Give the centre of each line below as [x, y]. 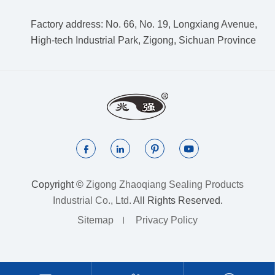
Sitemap [95, 220]
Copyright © [59, 185]
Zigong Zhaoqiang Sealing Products [165, 185]
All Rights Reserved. [177, 201]
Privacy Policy [167, 220]
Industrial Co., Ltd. [92, 201]
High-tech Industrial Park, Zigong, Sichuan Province [143, 41]
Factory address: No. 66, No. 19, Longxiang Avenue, [144, 25]
